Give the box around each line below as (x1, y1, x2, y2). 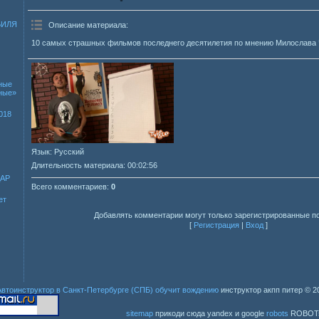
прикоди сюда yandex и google (153, 308, 266, 318)
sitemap (126, 308, 153, 318)
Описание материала (48, 21, 126, 30)
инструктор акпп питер (219, 285, 305, 294)
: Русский (50, 147, 84, 156)
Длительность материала (31, 160, 123, 169)
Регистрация (194, 220, 239, 229)
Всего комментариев (31, 182, 107, 191)
